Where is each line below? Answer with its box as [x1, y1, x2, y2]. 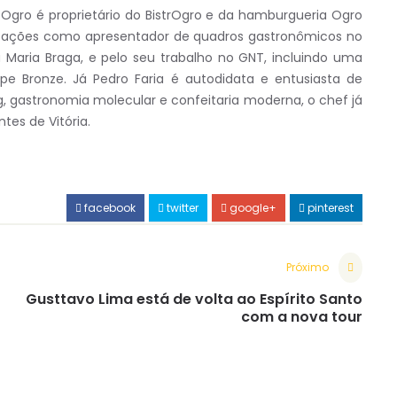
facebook [82, 200, 136, 216]
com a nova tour [241, 307, 362, 328]
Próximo [286, 260, 329, 276]
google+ [227, 200, 276, 216]
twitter [164, 200, 198, 216]
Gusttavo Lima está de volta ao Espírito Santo [26, 289, 362, 310]
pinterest [305, 200, 354, 216]
